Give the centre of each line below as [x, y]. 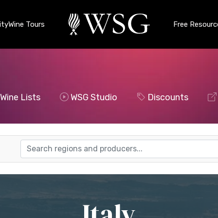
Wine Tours [27, 24]
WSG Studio [94, 97]
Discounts [168, 97]
